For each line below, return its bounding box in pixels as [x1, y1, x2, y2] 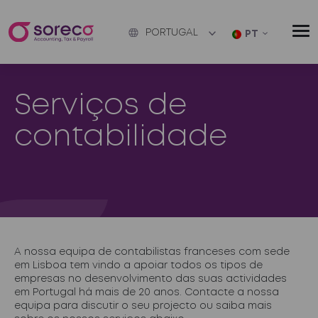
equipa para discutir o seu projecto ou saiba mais [14, 302, 272, 310]
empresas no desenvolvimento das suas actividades [14, 275, 287, 283]
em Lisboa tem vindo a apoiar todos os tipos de [14, 261, 263, 270]
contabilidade [14, 124, 227, 150]
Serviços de [14, 93, 187, 119]
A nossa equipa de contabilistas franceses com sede [14, 248, 290, 256]
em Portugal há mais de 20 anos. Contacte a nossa [14, 288, 279, 297]
